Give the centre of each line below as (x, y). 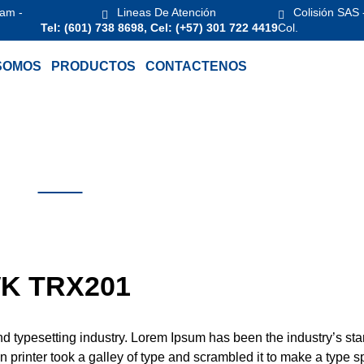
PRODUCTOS (93, 66)
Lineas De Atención (167, 13)
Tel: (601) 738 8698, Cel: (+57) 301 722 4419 (159, 28)
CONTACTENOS (196, 66)
